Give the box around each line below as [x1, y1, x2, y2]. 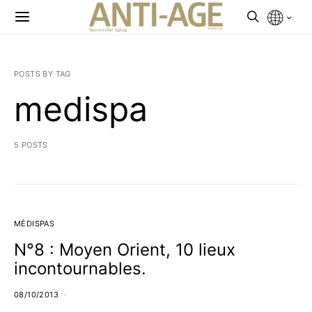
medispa [14, 88, 148, 130]
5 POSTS [14, 140, 48, 150]
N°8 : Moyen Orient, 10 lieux [14, 240, 235, 260]
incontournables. [14, 258, 146, 279]
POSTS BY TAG [14, 69, 71, 79]
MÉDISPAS [14, 219, 55, 228]
